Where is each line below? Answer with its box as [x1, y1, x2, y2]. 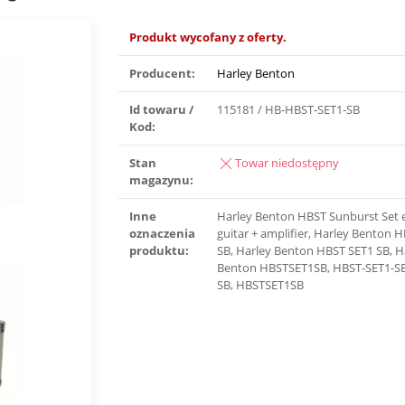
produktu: [129, 242, 190, 259]
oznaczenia [129, 225, 196, 241]
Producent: [129, 65, 196, 81]
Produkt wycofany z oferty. [129, 29, 287, 45]
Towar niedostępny [235, 155, 340, 171]
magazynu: [129, 172, 194, 188]
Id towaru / [129, 101, 194, 118]
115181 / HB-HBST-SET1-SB [217, 101, 361, 118]
